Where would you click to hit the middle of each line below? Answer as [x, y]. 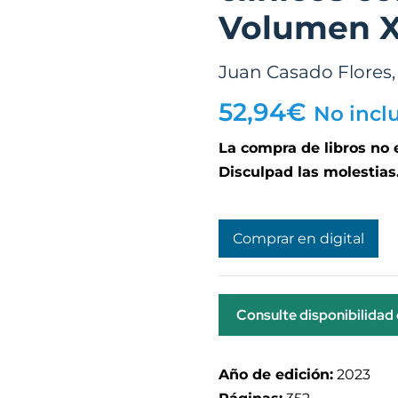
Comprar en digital [298, 239]
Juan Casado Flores [305, 72]
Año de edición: [275, 374]
